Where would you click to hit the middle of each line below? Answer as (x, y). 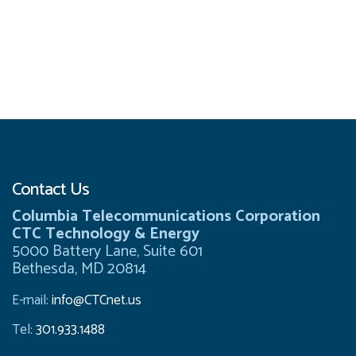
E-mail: (32, 301)
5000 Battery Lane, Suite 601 (107, 252)
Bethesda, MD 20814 (79, 269)
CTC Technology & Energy (106, 234)
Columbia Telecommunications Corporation (166, 217)
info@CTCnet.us (97, 301)
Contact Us (50, 190)
